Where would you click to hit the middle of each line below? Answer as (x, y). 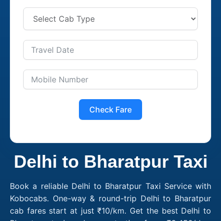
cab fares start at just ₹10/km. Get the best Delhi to (110, 210)
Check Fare (110, 109)
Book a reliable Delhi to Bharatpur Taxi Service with (110, 186)
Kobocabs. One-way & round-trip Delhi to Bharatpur (110, 198)
